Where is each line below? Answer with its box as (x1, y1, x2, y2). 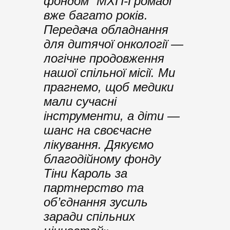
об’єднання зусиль (44, 195, 148, 209)
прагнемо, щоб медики (44, 80, 174, 94)
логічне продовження (44, 51, 164, 65)
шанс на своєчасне (44, 123, 151, 137)
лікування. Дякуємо (44, 137, 154, 151)
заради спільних (44, 209, 135, 223)
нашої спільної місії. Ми (44, 65, 175, 80)
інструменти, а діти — (44, 108, 180, 123)
